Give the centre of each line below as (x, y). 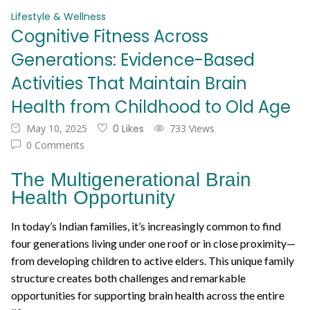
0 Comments (55, 145)
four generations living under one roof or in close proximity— (153, 243)
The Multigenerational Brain (131, 179)
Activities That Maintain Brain (129, 83)
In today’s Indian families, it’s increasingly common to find (146, 226)
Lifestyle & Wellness (58, 16)
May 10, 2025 (57, 128)
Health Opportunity (93, 197)
